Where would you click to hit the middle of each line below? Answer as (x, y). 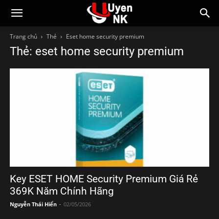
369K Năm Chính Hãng (62, 191)
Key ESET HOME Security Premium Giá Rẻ (104, 179)
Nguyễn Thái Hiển (33, 204)
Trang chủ (23, 36)
